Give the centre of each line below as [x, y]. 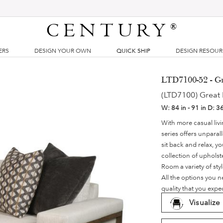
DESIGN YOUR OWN [62, 51]
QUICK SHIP [133, 51]
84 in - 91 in [190, 108]
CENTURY [109, 31]
